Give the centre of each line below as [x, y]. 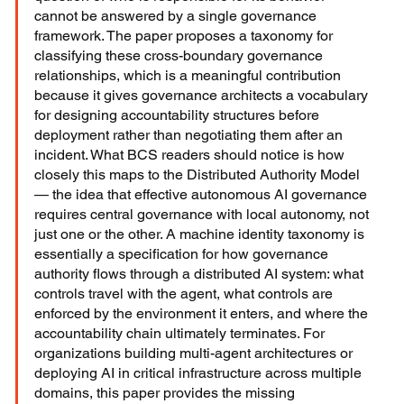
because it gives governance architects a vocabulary [203, 96]
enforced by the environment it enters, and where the [203, 314]
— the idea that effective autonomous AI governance [203, 195]
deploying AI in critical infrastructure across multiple [200, 373]
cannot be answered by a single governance [178, 16]
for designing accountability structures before [179, 115]
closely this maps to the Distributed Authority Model [199, 175]
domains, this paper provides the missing [167, 393]
